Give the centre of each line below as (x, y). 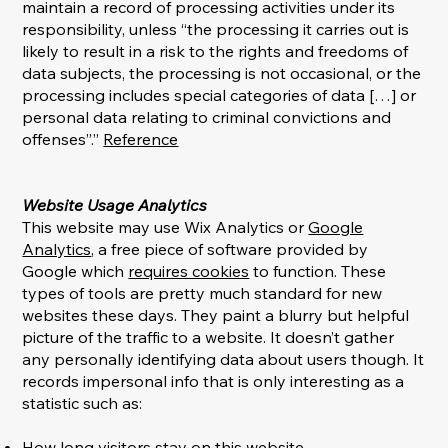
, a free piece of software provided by (230, 249)
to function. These (318, 271)
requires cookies (189, 271)
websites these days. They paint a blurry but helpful (216, 315)
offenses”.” (63, 139)
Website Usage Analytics (115, 205)
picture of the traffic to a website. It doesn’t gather (208, 337)
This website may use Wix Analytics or (165, 227)
